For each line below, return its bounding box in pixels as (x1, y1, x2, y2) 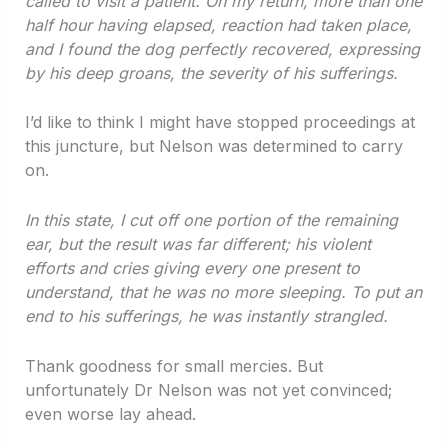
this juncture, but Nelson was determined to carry (24, 136, 403, 157)
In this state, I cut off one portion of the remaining (24, 209, 398, 230)
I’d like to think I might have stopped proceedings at (24, 112, 415, 133)
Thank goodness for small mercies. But (24, 355, 323, 376)
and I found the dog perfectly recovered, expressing (24, 38, 420, 59)
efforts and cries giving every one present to (24, 257, 360, 278)
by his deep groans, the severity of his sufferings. (24, 62, 398, 83)
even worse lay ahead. (24, 403, 196, 424)
